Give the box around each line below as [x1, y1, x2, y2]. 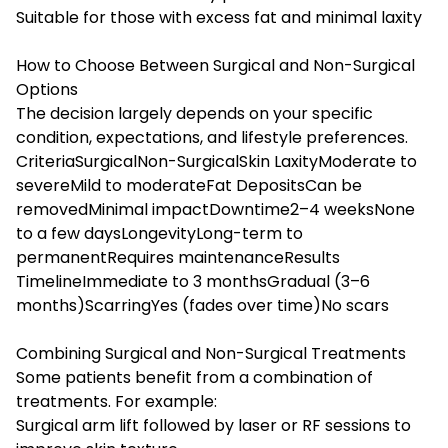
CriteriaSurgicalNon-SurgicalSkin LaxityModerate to [16, 149, 417, 173]
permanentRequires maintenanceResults [16, 245, 340, 269]
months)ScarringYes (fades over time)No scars [16, 293, 389, 317]
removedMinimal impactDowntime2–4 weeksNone [16, 197, 415, 221]
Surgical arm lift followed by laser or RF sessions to [16, 413, 411, 437]
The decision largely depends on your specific [16, 101, 373, 125]
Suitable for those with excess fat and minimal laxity [16, 5, 422, 29]
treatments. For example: [16, 389, 217, 413]
